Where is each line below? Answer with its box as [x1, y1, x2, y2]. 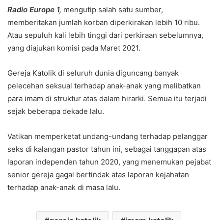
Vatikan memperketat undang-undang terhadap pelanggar [7, 131, 208, 141]
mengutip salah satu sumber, [61, 4, 163, 14]
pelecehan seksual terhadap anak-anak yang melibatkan [7, 81, 201, 90]
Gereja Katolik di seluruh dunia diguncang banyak [7, 68, 179, 78]
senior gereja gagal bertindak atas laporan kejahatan [7, 169, 189, 179]
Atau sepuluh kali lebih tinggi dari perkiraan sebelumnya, [7, 30, 203, 40]
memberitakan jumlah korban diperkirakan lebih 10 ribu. [7, 17, 200, 27]
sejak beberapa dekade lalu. [7, 106, 104, 116]
